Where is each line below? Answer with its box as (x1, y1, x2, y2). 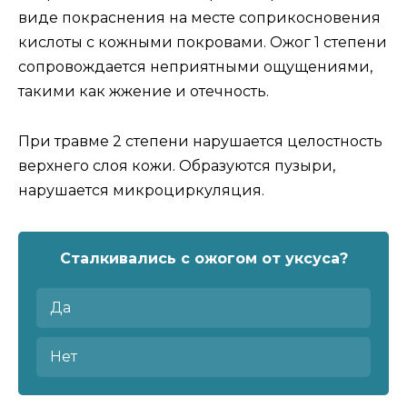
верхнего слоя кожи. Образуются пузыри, (18, 156, 335, 174)
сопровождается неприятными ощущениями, (18, 58, 372, 76)
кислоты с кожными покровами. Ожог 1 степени (18, 34, 387, 52)
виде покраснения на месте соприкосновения (18, 9, 381, 27)
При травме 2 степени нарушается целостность (18, 132, 382, 150)
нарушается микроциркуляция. (18, 181, 264, 199)
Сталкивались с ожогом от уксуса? (59, 249, 348, 267)
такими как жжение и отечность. (18, 83, 269, 101)
